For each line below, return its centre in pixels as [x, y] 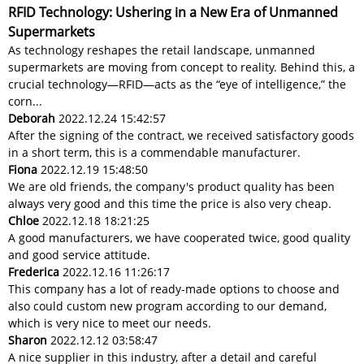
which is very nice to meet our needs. [110, 323]
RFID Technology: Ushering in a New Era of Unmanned [173, 13]
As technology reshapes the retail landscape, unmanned [162, 50]
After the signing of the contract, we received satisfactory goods [181, 136]
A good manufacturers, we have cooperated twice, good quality [179, 238]
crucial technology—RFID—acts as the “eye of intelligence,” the [177, 84]
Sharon [28, 340]
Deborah [32, 119]
